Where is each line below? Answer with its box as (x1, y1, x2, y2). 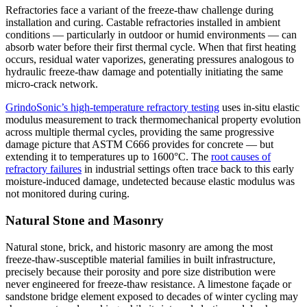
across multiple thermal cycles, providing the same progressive (5, 126, 274, 138)
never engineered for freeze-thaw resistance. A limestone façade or (5, 278, 291, 290)
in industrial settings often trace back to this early (82, 163, 294, 175)
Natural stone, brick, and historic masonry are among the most (5, 241, 273, 253)
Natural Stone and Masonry (5, 213, 164, 228)
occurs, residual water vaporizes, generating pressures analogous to (5, 53, 294, 66)
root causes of (211, 151, 271, 163)
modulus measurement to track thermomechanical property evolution (5, 114, 301, 126)
